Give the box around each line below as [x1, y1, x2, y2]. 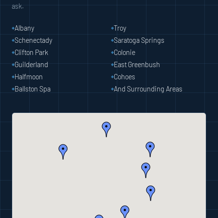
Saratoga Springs [114, 36, 164, 44]
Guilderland [15, 60, 48, 69]
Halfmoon [15, 72, 43, 81]
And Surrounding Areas [114, 84, 182, 93]
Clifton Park [15, 48, 48, 56]
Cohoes [114, 72, 135, 81]
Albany [15, 23, 35, 32]
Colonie [114, 48, 135, 56]
